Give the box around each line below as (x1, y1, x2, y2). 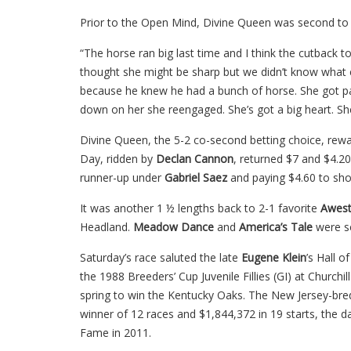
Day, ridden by (80, 150, 156, 166)
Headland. (80, 219, 133, 234)
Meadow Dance (133, 219, 214, 234)
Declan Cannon (156, 150, 233, 166)
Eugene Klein (241, 249, 306, 265)
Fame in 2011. (80, 324, 151, 340)
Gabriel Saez (165, 169, 227, 185)
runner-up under (80, 169, 165, 185)
